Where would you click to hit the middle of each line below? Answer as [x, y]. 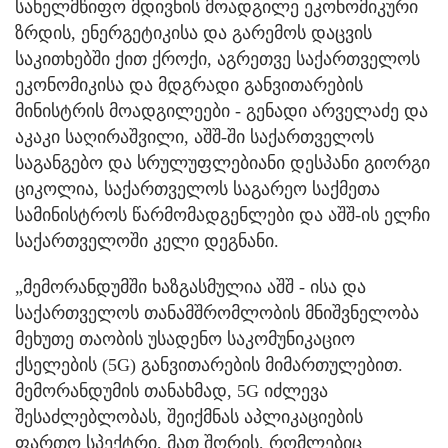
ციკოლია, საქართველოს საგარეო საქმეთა [197, 188]
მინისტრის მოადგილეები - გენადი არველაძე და [221, 110]
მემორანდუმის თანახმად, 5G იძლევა [171, 390]
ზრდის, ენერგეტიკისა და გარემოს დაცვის [193, 32]
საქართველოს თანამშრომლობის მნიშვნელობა [217, 312]
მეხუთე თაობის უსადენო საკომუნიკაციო [185, 338]
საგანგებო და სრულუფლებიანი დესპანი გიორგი [222, 162]
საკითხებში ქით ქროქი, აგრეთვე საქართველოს [217, 58]
